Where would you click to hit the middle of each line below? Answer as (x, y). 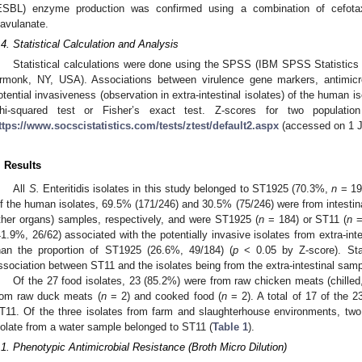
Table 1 (230, 327)
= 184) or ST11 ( (305, 220)
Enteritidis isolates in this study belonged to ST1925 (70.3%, (185, 189)
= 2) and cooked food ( (164, 297)
